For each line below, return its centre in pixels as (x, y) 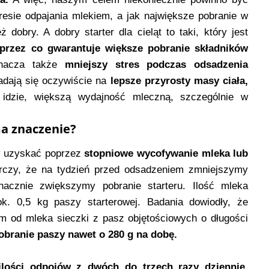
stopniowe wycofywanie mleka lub (166, 154)
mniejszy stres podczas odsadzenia (156, 65)
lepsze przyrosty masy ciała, (177, 81)
